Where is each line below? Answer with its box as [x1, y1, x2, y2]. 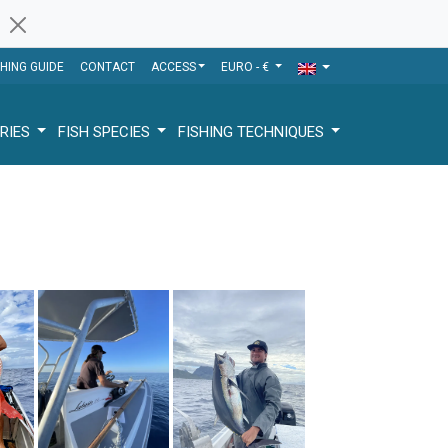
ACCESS [150, 60, 196, 74]
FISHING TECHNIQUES [178, 122, 328, 141]
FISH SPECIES [58, 122, 154, 141]
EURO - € [221, 60, 273, 74]
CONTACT [79, 60, 135, 74]
